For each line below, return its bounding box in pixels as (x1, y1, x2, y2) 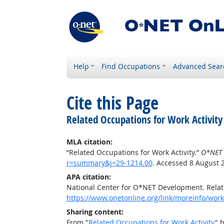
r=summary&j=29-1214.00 (66, 158, 152, 167)
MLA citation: (66, 137, 112, 146)
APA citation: (66, 172, 111, 181)
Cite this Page (66, 91, 158, 115)
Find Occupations (101, 61, 160, 71)
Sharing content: (66, 207, 123, 216)
